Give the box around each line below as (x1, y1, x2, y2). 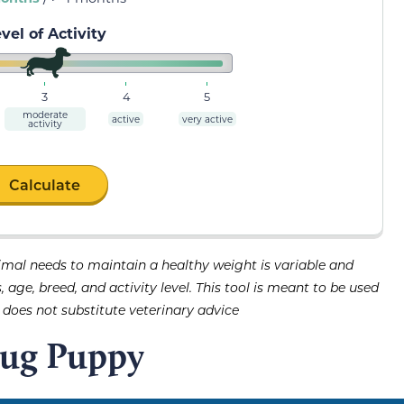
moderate (22, 108, 68, 122)
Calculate (9, 175, 81, 195)
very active (181, 113, 233, 126)
